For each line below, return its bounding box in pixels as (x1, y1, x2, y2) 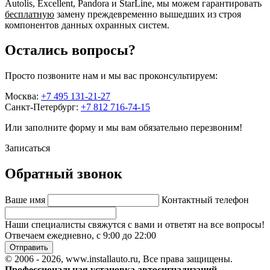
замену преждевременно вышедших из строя (54, 8, 241, 19)
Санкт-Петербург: (5, 102, 81, 113)
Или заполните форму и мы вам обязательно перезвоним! (5, 122, 242, 133)
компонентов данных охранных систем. (5, 19, 169, 30)
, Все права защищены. (138, 254, 233, 265)
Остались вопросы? (5, 42, 136, 58)
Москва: (5, 91, 41, 102)
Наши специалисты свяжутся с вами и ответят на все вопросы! (5, 219, 265, 230)
